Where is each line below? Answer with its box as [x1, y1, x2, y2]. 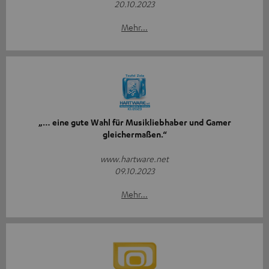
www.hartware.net [100, 153, 169, 164]
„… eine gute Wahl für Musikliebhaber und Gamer [38, 116, 231, 128]
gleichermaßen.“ [102, 128, 167, 140]
